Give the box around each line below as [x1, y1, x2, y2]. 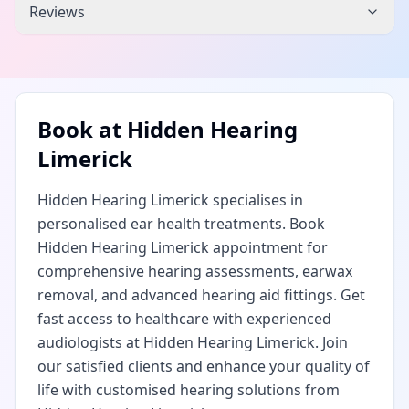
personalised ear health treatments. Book [37, 214, 325, 234]
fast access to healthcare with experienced [37, 309, 331, 329]
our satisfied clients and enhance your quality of [37, 356, 370, 376]
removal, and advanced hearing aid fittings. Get [37, 285, 365, 305]
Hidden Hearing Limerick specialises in [37, 190, 303, 210]
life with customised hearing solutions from [37, 380, 340, 400]
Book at [37, 114, 127, 144]
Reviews [29, 2, 85, 22]
